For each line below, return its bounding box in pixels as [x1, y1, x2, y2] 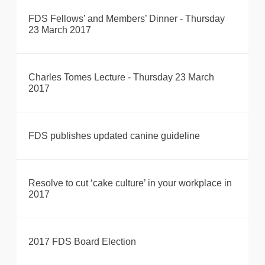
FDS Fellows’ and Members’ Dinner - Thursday [28, 14, 225, 24]
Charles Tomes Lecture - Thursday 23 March [28, 72, 214, 83]
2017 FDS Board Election [28, 237, 136, 247]
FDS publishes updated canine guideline [28, 131, 200, 141]
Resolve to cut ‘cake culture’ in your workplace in [28, 178, 232, 189]
